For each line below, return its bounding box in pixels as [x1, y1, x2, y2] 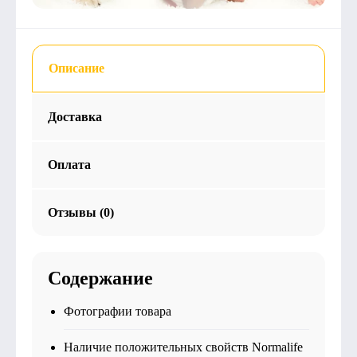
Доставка [48, 110, 102, 124]
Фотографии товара [64, 304, 171, 318]
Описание [49, 61, 104, 75]
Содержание [48, 268, 153, 288]
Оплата [48, 158, 91, 171]
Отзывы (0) [48, 206, 114, 219]
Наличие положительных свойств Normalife [64, 340, 303, 354]
